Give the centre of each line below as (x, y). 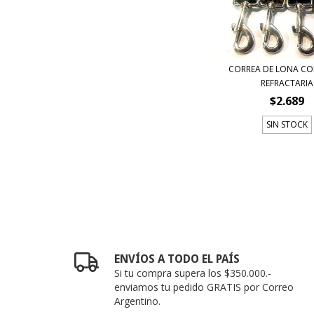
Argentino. (138, 301)
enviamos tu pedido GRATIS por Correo (204, 287)
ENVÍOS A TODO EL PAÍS (177, 259)
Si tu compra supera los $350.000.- (193, 273)
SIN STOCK (287, 124)
